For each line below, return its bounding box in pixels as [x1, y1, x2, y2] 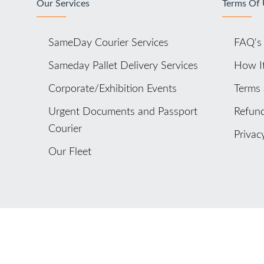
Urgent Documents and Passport [48, 107, 197, 117]
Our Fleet [48, 147, 91, 157]
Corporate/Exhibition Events [48, 84, 177, 94]
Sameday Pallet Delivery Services [48, 61, 198, 71]
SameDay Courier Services [48, 38, 169, 48]
